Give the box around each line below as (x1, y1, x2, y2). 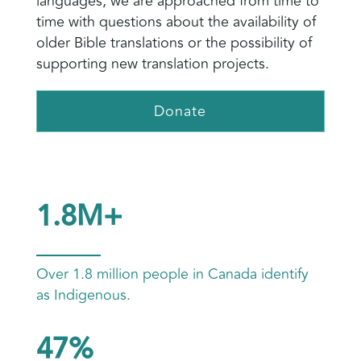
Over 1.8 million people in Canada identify (35, 263, 309, 286)
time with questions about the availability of (35, 10, 316, 34)
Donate (154, 100, 207, 123)
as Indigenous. (35, 284, 131, 307)
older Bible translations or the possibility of (35, 31, 312, 55)
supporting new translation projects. (35, 52, 269, 76)
